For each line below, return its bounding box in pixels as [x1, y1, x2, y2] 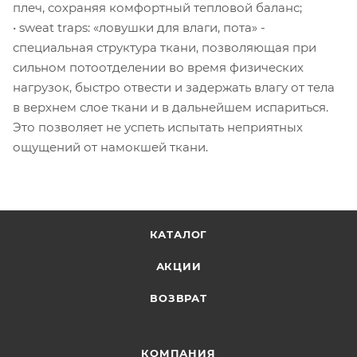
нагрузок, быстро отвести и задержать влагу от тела [13, 79, 335, 95]
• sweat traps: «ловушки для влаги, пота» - [13, 19, 265, 35]
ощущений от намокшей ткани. [13, 139, 208, 155]
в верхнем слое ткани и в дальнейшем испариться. [13, 99, 328, 115]
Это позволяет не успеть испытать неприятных [13, 119, 303, 135]
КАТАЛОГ [149, 228, 208, 241]
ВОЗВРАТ [150, 292, 207, 304]
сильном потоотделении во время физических [13, 59, 304, 75]
